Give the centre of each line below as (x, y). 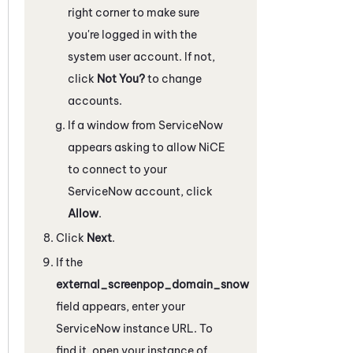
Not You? (121, 78)
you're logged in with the (132, 34)
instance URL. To (167, 328)
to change (173, 78)
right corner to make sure (134, 12)
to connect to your (117, 169)
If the (69, 262)
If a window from (113, 125)
